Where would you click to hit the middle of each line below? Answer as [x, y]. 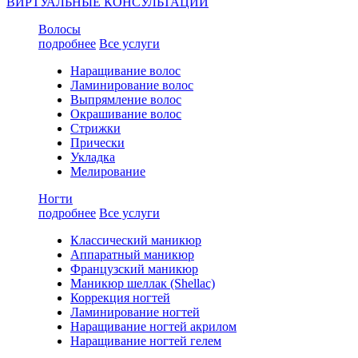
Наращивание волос [125, 71]
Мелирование [108, 171]
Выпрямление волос [126, 99]
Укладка [93, 157]
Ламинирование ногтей [135, 312]
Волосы [60, 29]
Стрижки [95, 128]
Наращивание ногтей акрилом [153, 326]
